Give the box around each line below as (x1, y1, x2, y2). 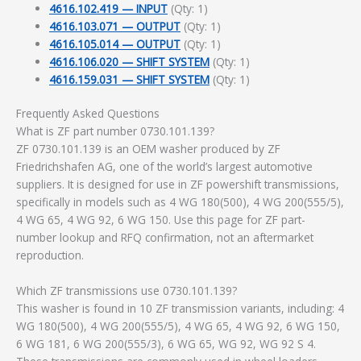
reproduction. (16, 247, 84, 263)
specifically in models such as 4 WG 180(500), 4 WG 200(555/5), (16, 194, 344, 210)
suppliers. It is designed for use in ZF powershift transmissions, (16, 176, 339, 193)
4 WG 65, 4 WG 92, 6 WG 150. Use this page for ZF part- (16, 212, 305, 228)
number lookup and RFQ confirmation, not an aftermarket (16, 230, 313, 246)
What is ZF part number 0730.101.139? (16, 123, 214, 139)
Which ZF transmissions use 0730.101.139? (16, 283, 237, 299)
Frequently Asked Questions (16, 106, 160, 122)
